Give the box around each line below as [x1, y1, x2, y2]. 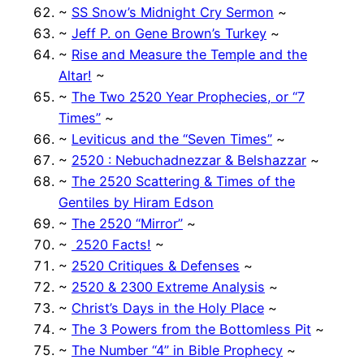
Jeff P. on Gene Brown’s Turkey [71, 24, 266, 41]
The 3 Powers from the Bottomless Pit [71, 320, 311, 337]
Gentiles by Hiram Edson [58, 193, 214, 210]
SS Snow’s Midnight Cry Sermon [71, 3, 274, 20]
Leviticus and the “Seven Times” [71, 130, 272, 147]
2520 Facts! [71, 236, 151, 253]
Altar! [58, 67, 92, 84]
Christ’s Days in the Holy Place [71, 299, 264, 316]
